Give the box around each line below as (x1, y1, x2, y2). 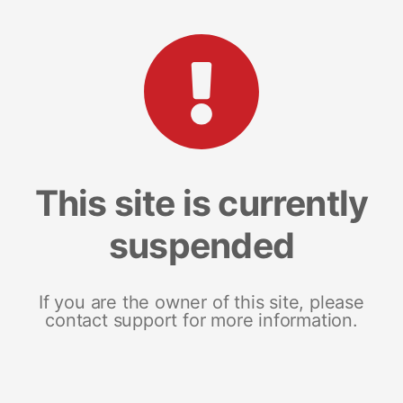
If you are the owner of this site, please (39, 291, 364, 313)
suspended (109, 223, 294, 266)
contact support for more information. (45, 309, 358, 331)
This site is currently (34, 181, 369, 224)
